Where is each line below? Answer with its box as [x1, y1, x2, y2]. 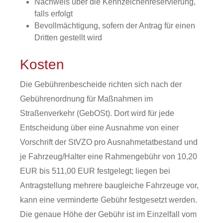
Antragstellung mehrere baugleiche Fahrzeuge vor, [20, 181, 199, 190]
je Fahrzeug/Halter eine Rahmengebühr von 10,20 [20, 152, 197, 161]
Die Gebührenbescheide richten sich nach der [20, 80, 182, 89]
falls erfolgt [34, 9, 73, 18]
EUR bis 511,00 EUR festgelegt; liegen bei [20, 167, 170, 175]
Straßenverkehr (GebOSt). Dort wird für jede [20, 109, 174, 117]
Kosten [20, 57, 64, 72]
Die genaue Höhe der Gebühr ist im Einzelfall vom [20, 210, 197, 219]
